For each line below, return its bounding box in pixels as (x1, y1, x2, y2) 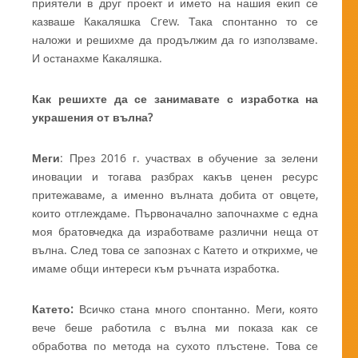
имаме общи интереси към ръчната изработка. (32, 261, 280, 276)
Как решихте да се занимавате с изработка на (32, 91, 319, 107)
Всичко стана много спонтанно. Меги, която (74, 301, 319, 317)
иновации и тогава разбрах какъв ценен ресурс (32, 169, 319, 185)
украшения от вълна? (32, 109, 153, 125)
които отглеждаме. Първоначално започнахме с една (32, 205, 319, 221)
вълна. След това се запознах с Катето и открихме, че (32, 242, 319, 258)
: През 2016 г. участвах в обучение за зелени (60, 150, 319, 166)
